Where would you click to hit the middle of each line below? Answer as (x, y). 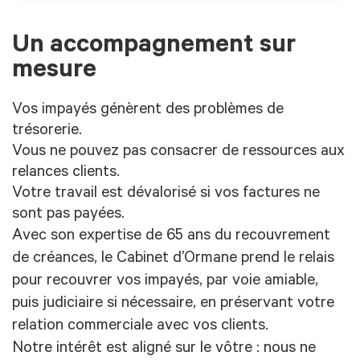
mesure (54, 72)
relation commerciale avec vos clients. (140, 327)
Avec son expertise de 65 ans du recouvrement (171, 237)
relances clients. (66, 174)
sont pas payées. (68, 216)
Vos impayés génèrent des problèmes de (148, 111)
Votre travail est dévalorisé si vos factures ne (166, 195)
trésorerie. (47, 132)
